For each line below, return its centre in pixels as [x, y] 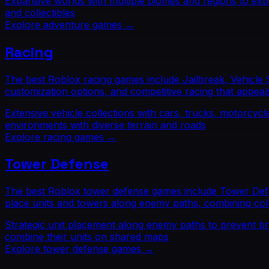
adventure [66, 24]
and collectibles [40, 12]
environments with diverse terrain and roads [105, 125]
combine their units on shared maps [87, 237]
